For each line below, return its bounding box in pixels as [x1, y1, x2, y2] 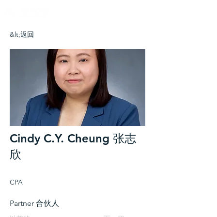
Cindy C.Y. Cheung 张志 [10, 131, 136, 145]
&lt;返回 [10, 30, 34, 39]
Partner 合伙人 [10, 199, 59, 208]
